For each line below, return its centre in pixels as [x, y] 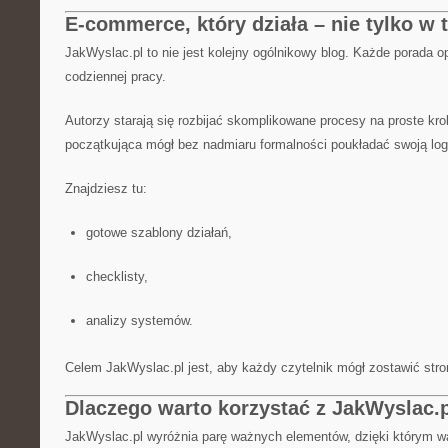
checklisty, [116, 276]
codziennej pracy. [115, 76]
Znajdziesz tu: [106, 188]
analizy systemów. [139, 320]
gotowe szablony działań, [158, 232]
